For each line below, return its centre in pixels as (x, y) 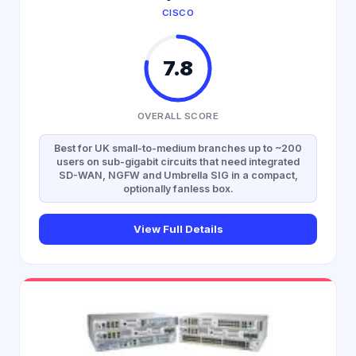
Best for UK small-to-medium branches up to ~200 (178, 148)
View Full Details (178, 229)
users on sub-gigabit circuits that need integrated (178, 162)
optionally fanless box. (178, 189)
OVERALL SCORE (178, 116)
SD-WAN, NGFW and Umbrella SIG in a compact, (178, 175)
